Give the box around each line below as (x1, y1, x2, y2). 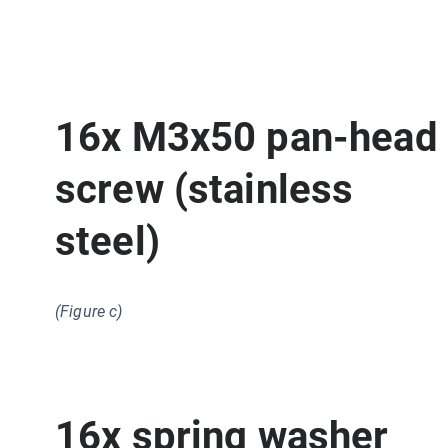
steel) (55, 217, 160, 265)
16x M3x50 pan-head (55, 113, 438, 161)
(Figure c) (55, 301, 123, 321)
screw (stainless (55, 165, 354, 213)
